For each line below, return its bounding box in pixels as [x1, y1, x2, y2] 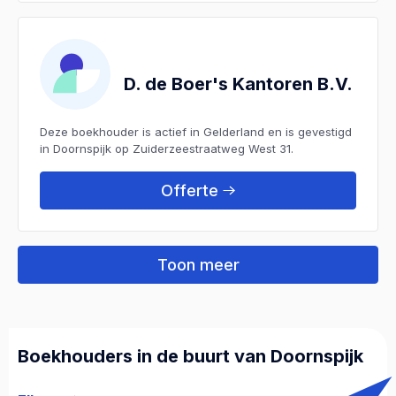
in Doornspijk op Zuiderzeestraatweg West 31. [40, 141, 293, 156]
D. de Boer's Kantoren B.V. [124, 72, 353, 95]
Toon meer [156, 255, 240, 274]
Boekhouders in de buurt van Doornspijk [18, 345, 363, 367]
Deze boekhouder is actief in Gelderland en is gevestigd [40, 124, 352, 139]
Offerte [161, 180, 218, 200]
